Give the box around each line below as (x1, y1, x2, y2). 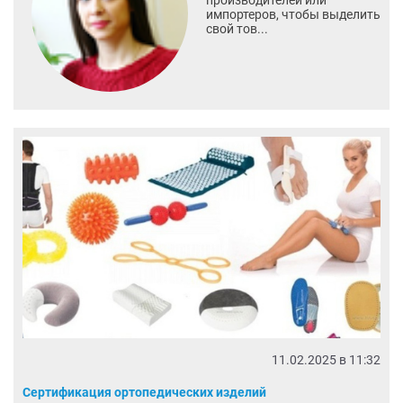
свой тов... (205, 22, 268, 37)
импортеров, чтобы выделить (205, 7, 381, 22)
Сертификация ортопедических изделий (22, 384, 266, 399)
